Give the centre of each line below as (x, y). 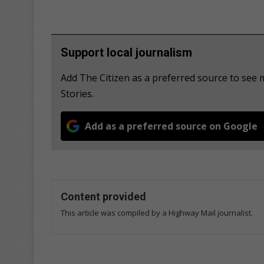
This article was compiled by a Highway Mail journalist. (157, 212)
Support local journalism (126, 52)
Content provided (103, 196)
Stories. (77, 93)
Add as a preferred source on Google (171, 126)
